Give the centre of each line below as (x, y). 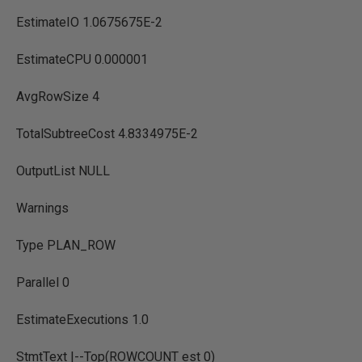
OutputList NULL (63, 171)
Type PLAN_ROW (66, 245)
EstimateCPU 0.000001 (82, 59)
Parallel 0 (43, 282)
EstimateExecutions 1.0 (82, 320)
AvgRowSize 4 (58, 97)
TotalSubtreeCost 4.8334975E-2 (107, 134)
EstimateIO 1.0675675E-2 (89, 22)
